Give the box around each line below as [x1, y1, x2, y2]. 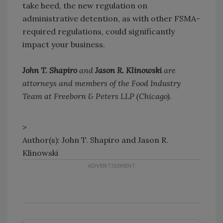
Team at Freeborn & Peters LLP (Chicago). [22, 91, 172, 102]
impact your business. [22, 39, 105, 50]
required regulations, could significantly [22, 26, 175, 37]
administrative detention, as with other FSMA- [22, 13, 200, 24]
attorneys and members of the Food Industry [22, 78, 181, 89]
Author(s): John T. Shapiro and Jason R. [22, 135, 168, 145]
